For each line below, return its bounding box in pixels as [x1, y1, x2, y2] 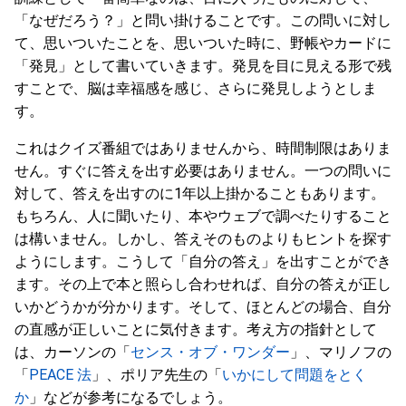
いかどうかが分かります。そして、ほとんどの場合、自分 [14, 298, 391, 315]
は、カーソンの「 [14, 343, 130, 361]
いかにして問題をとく [222, 366, 367, 383]
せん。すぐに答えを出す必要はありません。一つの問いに [14, 162, 391, 179]
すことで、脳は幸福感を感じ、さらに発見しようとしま [14, 80, 377, 97]
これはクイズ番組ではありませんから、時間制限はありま [14, 140, 391, 157]
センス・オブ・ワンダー [130, 343, 290, 361]
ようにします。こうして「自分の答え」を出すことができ [14, 253, 391, 270]
